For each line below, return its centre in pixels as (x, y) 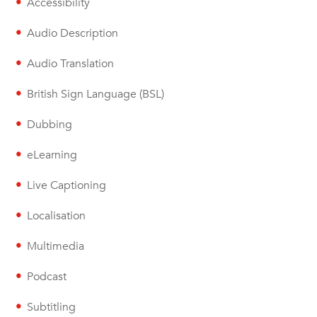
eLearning (52, 155)
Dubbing (50, 125)
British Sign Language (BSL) (96, 94)
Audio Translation (71, 64)
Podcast (47, 277)
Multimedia (56, 247)
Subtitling (52, 307)
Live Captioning (67, 186)
